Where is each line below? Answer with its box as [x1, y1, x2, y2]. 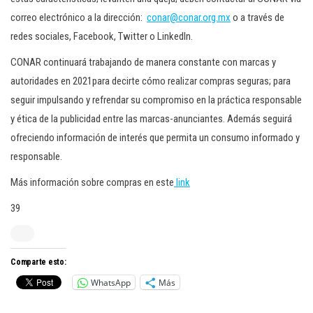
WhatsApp [91, 276, 131, 289]
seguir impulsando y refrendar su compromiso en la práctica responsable [10, 94, 302, 106]
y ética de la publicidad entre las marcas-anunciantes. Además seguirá [10, 112, 292, 125]
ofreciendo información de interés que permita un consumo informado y [10, 131, 300, 144]
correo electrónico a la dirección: [10, 11, 147, 24]
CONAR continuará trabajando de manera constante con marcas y [10, 56, 276, 68]
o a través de [231, 11, 284, 24]
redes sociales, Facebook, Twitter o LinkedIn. [10, 30, 193, 43]
